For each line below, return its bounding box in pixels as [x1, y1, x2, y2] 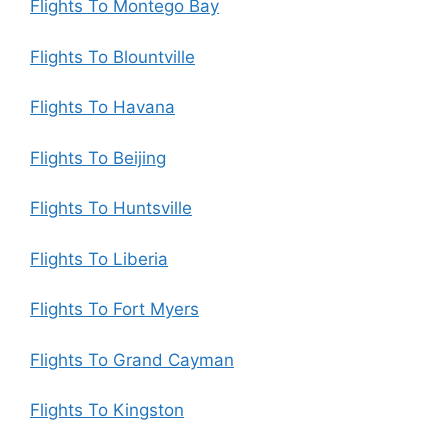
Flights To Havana [30, 97, 175, 117]
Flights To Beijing [30, 147, 166, 168]
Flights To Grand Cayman [30, 349, 234, 370]
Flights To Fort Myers [30, 299, 199, 319]
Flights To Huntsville [30, 198, 192, 218]
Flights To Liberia [30, 248, 168, 269]
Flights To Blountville [30, 46, 195, 67]
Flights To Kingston [30, 400, 184, 420]
